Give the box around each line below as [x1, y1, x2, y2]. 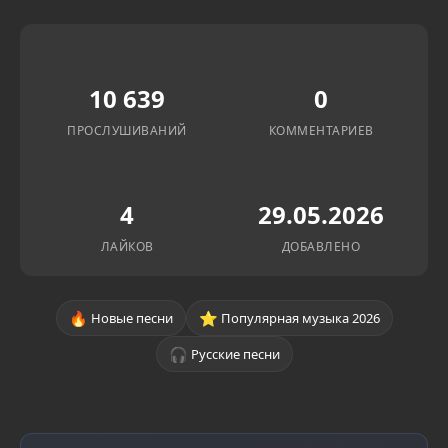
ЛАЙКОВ [100, 238, 154, 255]
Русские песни [190, 344, 280, 363]
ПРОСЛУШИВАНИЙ [67, 122, 187, 139]
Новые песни [90, 308, 173, 327]
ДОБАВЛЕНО [281, 238, 361, 255]
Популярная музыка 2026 [220, 308, 380, 327]
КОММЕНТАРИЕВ [268, 122, 374, 139]
